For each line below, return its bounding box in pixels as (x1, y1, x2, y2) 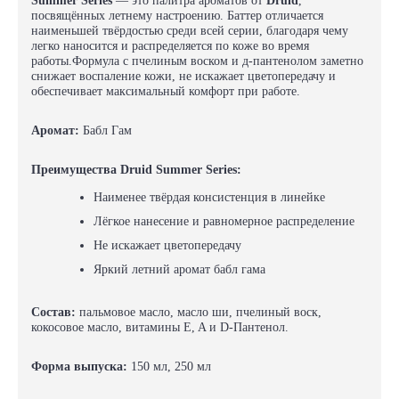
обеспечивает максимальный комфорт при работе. (31, 85, 300, 98)
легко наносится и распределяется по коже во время (31, 39, 309, 53)
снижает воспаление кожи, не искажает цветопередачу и (31, 69, 336, 83)
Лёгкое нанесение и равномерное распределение (94, 215, 354, 228)
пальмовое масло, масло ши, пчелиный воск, (76, 305, 322, 319)
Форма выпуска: (31, 360, 127, 373)
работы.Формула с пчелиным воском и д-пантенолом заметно (31, 54, 363, 68)
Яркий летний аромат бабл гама (94, 263, 265, 276)
